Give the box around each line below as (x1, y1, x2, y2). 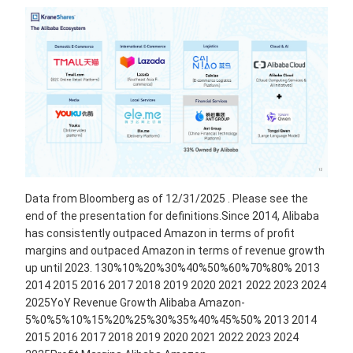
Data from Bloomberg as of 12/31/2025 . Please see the (25, 192, 308, 206)
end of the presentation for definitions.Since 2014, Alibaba (25, 210, 319, 223)
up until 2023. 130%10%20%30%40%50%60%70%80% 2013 (25, 262, 320, 275)
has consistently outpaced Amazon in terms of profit (25, 227, 295, 240)
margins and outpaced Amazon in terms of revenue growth (25, 244, 325, 258)
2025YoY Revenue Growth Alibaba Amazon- (25, 296, 245, 310)
